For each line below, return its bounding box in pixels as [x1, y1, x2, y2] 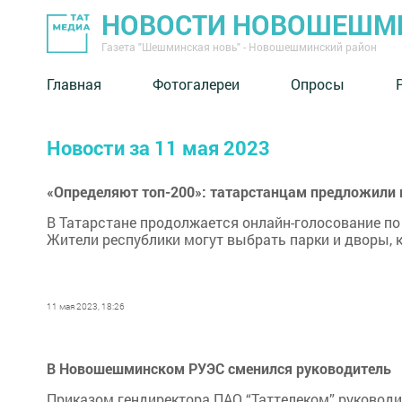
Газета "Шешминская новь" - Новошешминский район [101, 39, 377, 54]
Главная [47, 74, 101, 93]
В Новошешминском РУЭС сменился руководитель [47, 359, 391, 378]
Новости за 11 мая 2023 [47, 135, 270, 161]
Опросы [291, 74, 345, 93]
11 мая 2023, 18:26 [47, 301, 125, 312]
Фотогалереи [153, 74, 240, 93]
